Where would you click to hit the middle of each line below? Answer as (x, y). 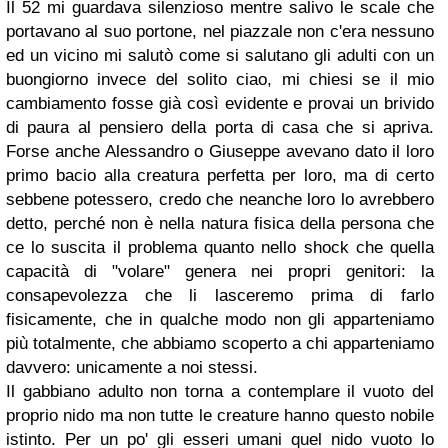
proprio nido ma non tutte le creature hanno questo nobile (220, 416)
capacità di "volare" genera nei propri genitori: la (220, 272)
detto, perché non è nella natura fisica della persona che (220, 224)
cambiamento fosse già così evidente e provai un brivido (220, 104)
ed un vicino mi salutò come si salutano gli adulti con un (220, 56)
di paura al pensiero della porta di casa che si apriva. (220, 128)
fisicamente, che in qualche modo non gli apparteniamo (220, 320)
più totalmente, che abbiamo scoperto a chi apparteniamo (220, 344)
